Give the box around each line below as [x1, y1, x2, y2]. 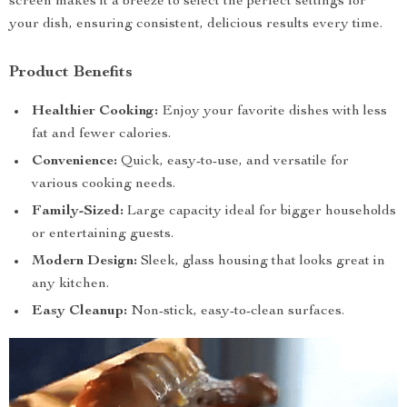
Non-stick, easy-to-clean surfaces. [127, 304, 344, 319]
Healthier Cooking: [32, 104, 158, 119]
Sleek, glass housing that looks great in [137, 254, 385, 269]
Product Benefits [9, 65, 133, 81]
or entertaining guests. [32, 227, 174, 242]
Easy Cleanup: [32, 304, 127, 319]
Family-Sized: [32, 204, 124, 219]
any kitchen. [32, 277, 109, 292]
